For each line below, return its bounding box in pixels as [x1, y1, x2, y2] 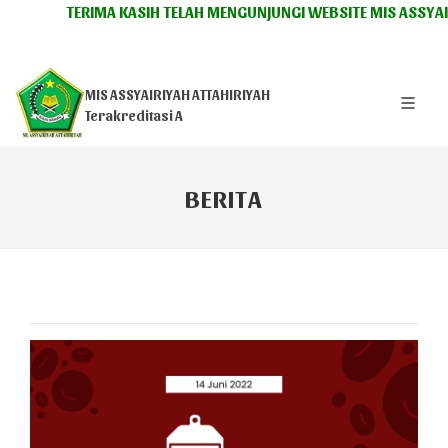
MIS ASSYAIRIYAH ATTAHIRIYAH [85, 86, 270, 103]
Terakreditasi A [85, 107, 183, 124]
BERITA [185, 183, 263, 212]
